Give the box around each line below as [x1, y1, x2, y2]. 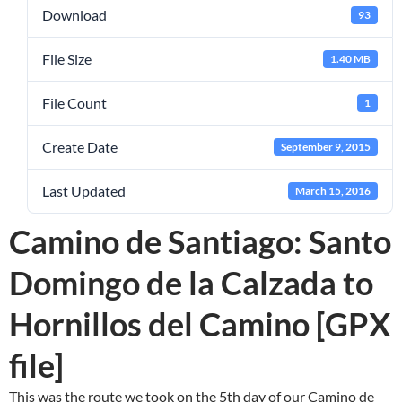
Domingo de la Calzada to [9, 263, 373, 303]
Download [42, 6, 107, 24]
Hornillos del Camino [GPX [9, 304, 390, 345]
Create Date [42, 138, 118, 156]
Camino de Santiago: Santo [9, 222, 391, 262]
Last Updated [42, 182, 126, 200]
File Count [42, 94, 107, 112]
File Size [42, 50, 92, 68]
